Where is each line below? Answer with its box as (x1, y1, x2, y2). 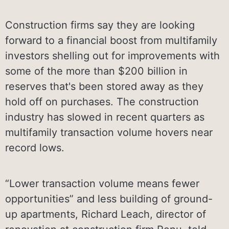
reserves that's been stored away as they (5, 80, 203, 93)
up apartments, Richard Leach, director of (5, 208, 206, 220)
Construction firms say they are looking (5, 18, 195, 31)
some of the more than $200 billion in (5, 64, 188, 77)
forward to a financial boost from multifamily (5, 34, 217, 47)
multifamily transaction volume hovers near (5, 126, 213, 139)
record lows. (5, 141, 64, 154)
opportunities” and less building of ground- (5, 192, 213, 205)
